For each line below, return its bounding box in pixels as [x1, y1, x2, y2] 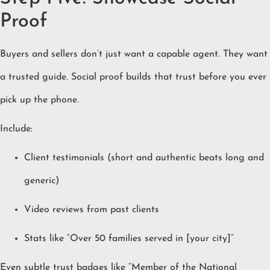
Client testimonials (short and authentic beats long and [24, 153, 264, 163]
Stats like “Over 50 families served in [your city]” [24, 234, 234, 244]
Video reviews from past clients [24, 205, 159, 215]
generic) [24, 176, 59, 186]
